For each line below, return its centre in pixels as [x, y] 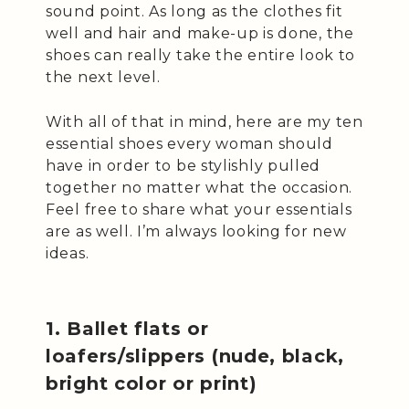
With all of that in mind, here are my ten [204, 122]
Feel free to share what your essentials [199, 210]
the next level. [103, 77]
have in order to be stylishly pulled [184, 166]
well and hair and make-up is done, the [200, 33]
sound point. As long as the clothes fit [194, 11]
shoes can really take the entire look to [201, 55]
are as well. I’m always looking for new [196, 231]
